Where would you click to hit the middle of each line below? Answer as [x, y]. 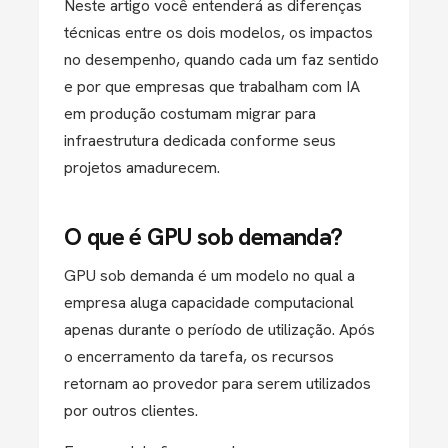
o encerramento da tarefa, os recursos [199, 356]
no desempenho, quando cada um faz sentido [221, 59]
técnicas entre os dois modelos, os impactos [218, 32]
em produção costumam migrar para [190, 113]
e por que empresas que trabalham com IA [212, 86]
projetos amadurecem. [142, 167]
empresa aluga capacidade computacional [209, 302]
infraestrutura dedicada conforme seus [200, 140]
